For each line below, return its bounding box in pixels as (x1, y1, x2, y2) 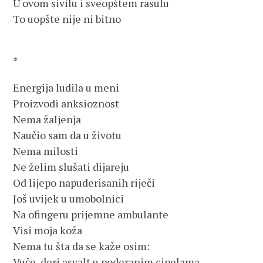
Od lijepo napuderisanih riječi (13, 176, 156, 190)
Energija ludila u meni (13, 80, 120, 95)
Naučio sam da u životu (13, 128, 122, 142)
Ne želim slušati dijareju (13, 160, 130, 174)
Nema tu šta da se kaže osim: (13, 239, 150, 253)
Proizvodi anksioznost (13, 96, 120, 110)
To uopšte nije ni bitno (13, 12, 122, 26)
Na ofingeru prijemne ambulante (13, 207, 169, 221)
